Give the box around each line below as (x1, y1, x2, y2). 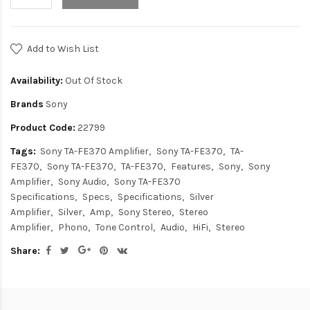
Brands (10, 98, 44, 110)
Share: (10, 244, 40, 257)
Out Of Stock (63, 74, 122, 86)
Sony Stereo (118, 206, 172, 218)
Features (171, 160, 211, 172)
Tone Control (95, 221, 153, 233)
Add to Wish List (27, 42, 99, 55)
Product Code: (10, 121, 75, 134)
